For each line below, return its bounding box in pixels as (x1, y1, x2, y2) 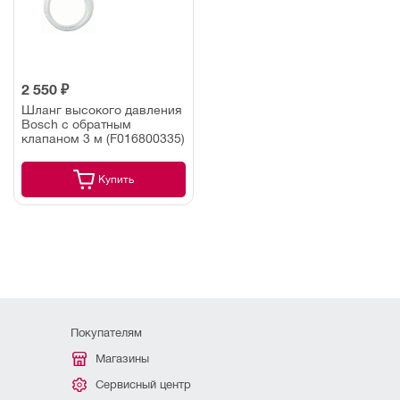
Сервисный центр (96, 378, 191, 391)
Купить (97, 172, 134, 186)
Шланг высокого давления (21, 102, 182, 117)
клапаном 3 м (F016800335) (21, 130, 185, 146)
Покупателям (71, 326, 142, 339)
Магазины (96, 352, 149, 365)
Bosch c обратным (21, 116, 131, 131)
